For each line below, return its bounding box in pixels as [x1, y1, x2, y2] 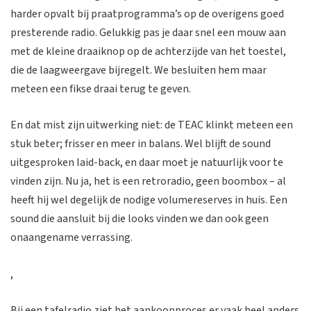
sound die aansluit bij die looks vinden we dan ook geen [10, 211, 269, 227]
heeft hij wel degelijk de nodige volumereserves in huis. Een [10, 192, 287, 208]
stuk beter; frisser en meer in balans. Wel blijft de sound [10, 136, 271, 152]
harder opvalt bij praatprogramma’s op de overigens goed [10, 6, 284, 22]
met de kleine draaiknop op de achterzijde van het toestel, [10, 43, 286, 59]
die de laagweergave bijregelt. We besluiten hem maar [10, 62, 267, 78]
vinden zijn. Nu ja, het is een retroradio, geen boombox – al [10, 174, 286, 190]
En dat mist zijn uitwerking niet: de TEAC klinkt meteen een [10, 117, 293, 133]
